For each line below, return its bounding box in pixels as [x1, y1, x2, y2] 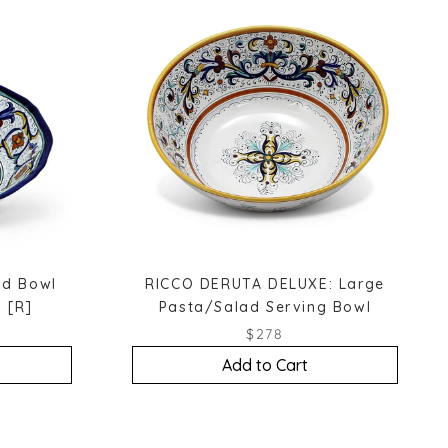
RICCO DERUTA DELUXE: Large [145, 274, 385, 293]
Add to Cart [222, 354, 308, 375]
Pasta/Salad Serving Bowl [158, 297, 372, 316]
